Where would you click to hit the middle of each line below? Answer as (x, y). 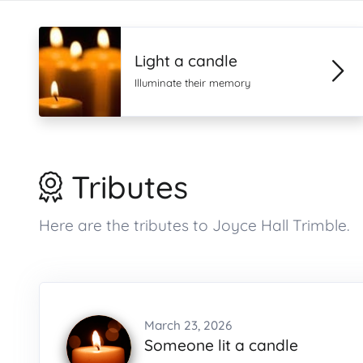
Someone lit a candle (221, 345)
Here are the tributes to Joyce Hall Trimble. (194, 225)
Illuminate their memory (193, 83)
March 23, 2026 (188, 325)
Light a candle (186, 61)
